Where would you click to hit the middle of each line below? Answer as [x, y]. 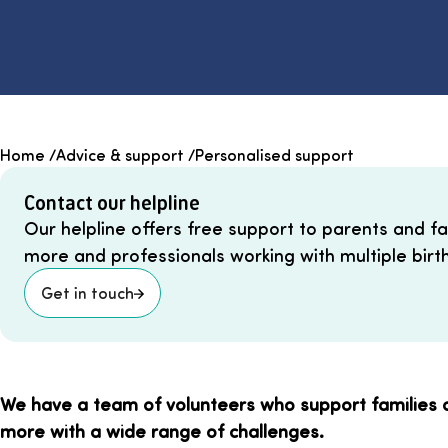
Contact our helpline [112, 203]
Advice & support [120, 155]
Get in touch [87, 293]
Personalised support [274, 155]
